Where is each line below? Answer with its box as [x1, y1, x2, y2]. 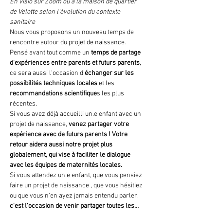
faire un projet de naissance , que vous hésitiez [10, 182, 144, 190]
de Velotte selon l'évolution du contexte [10, 8, 122, 16]
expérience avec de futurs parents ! [10, 130, 110, 139]
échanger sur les [85, 69, 135, 77]
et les [99, 79, 116, 88]
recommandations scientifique [10, 90, 97, 98]
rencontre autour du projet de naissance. [10, 38, 127, 47]
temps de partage [91, 49, 142, 57]
